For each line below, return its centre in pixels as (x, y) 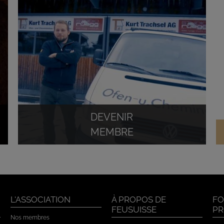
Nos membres (30, 218)
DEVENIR (112, 117)
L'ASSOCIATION (40, 200)
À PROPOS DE (139, 200)
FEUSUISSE (134, 210)
